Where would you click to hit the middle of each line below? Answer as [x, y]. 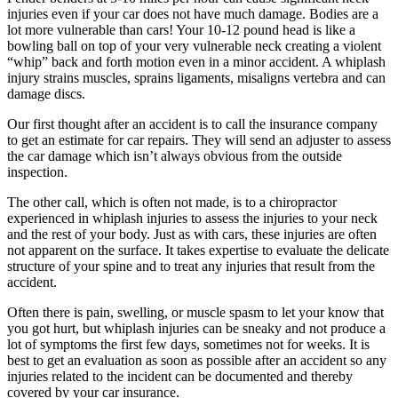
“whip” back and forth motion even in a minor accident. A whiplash [196, 61]
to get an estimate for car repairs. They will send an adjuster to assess [199, 139]
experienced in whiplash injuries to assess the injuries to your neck [192, 218]
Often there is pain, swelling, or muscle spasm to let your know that [195, 312]
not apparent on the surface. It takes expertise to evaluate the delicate [198, 250]
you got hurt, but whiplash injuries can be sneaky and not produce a [196, 328]
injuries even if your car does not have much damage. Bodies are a [193, 13]
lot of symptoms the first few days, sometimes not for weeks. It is [188, 344]
